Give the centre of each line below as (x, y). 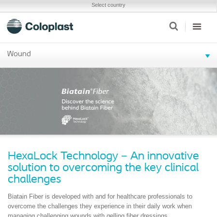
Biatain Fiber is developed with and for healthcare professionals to (100, 196)
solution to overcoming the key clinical (103, 168)
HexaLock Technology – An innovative (103, 156)
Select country (108, 5)
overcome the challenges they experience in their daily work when (100, 206)
